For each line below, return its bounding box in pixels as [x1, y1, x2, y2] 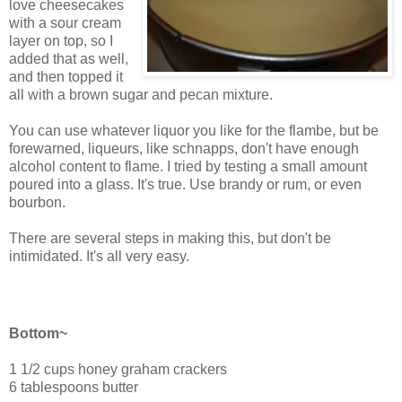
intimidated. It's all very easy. [9, 248, 189, 264]
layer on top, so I [9, 32, 113, 48]
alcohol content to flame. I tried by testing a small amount [9, 158, 367, 174]
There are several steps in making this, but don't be [9, 230, 331, 246]
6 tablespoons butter [9, 379, 138, 395]
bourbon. [9, 194, 66, 210]
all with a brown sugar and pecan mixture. [9, 86, 273, 102]
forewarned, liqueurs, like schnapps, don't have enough [9, 140, 359, 156]
